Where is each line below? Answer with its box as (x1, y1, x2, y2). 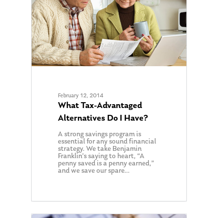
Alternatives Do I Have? (58, 114, 148, 124)
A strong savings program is (58, 131, 142, 139)
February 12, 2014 (58, 93, 104, 99)
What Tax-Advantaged (58, 101, 143, 111)
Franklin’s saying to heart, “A (58, 153, 145, 161)
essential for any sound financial (58, 138, 157, 146)
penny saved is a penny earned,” (58, 160, 155, 168)
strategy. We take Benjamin (58, 145, 142, 153)
